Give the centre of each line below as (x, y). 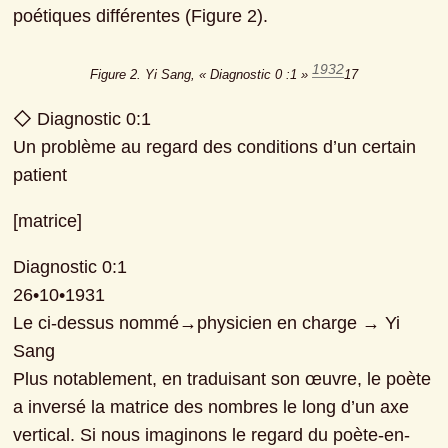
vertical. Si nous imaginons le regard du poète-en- (212, 434)
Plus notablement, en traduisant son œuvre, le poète (222, 378)
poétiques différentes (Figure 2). (141, 16)
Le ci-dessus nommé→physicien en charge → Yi (207, 322)
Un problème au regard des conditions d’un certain (215, 146)
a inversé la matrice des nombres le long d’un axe (211, 406)
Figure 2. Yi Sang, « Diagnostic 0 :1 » (200, 75)
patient (40, 174)
